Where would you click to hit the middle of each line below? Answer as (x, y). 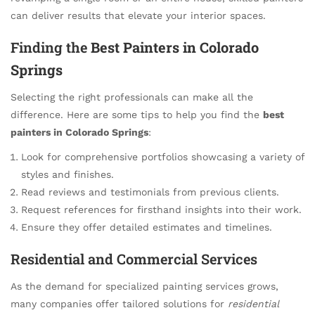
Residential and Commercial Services (134, 259)
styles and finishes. (67, 175)
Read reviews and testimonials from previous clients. (150, 192)
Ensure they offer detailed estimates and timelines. (147, 227)
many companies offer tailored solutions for (119, 304)
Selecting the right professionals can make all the (132, 97)
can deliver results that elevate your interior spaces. (138, 15)
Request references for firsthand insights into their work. (161, 210)
